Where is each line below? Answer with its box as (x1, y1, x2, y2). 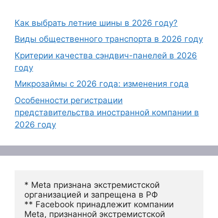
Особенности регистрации (15, 95, 123, 105)
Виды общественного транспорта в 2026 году (15, 34, 203, 44)
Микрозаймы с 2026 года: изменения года (15, 79, 189, 89)
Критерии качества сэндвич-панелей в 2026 (15, 50, 197, 60)
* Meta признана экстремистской (24, 180, 160, 190)
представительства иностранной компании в (15, 107, 199, 117)
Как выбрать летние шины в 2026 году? (15, 18, 178, 28)
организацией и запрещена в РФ (24, 189, 158, 200)
